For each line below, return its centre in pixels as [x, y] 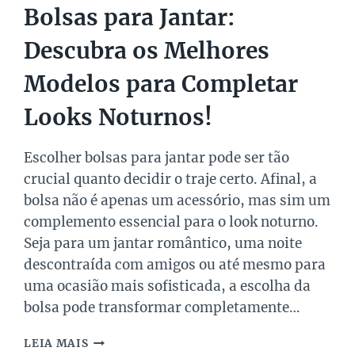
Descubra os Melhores [147, 50]
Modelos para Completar [161, 84]
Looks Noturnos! [118, 117]
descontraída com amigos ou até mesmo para [175, 264]
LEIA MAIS [56, 343]
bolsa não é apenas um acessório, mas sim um [177, 200]
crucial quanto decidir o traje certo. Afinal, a [171, 179]
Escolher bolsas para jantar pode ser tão [157, 157]
